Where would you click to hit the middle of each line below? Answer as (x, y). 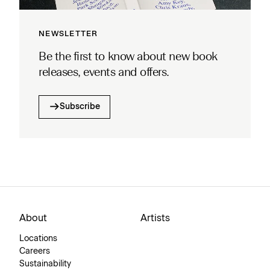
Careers (35, 251)
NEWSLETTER (68, 34)
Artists (155, 218)
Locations (38, 238)
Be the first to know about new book (128, 57)
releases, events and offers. (104, 73)
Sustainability (45, 264)
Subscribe (80, 106)
